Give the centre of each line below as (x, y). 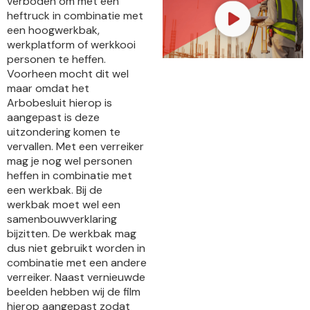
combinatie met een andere (77, 262)
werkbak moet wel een (64, 204)
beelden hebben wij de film (74, 291)
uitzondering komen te (64, 131)
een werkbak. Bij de (55, 190)
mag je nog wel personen (70, 161)
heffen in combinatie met (70, 175)
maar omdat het (48, 88)
